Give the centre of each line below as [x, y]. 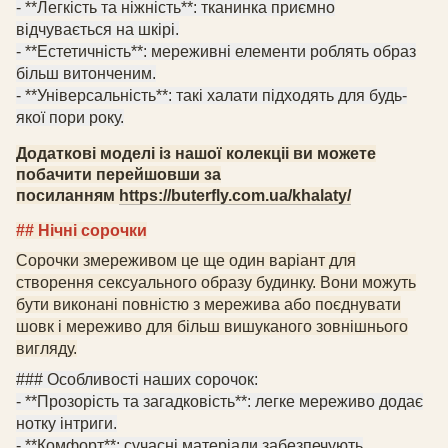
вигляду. [46, 348]
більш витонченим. [86, 73]
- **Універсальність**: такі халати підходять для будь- [211, 95]
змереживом [132, 260]
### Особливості [79, 380]
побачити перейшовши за [118, 174]
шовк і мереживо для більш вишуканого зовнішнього [212, 326]
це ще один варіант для [268, 260]
